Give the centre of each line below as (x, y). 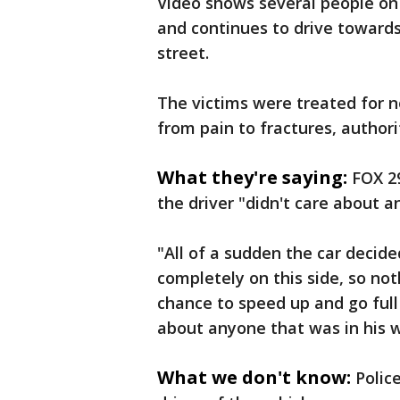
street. (183, 53)
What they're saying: (252, 177)
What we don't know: (254, 377)
